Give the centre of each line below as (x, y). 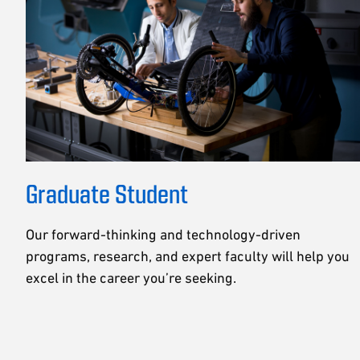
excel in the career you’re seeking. (131, 277)
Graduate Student (107, 192)
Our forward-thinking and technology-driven (163, 234)
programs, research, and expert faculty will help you (188, 256)
